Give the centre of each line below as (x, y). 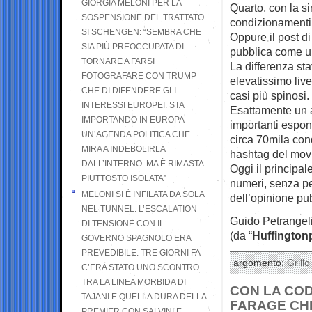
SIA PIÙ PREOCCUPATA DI (133, 46)
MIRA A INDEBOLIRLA (123, 149)
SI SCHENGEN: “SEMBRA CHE (141, 32)
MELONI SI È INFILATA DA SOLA (143, 194)
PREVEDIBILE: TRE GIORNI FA (141, 252)
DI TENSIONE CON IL (123, 223)
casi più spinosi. (270, 95)
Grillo (298, 263)
